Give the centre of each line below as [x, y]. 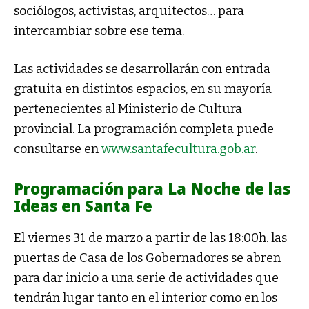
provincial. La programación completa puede [144, 129]
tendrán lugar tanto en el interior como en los [146, 298]
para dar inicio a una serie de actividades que [146, 278]
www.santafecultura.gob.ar [178, 149]
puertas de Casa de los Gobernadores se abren [147, 258]
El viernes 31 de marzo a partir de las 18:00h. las [150, 238]
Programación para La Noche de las [152, 189]
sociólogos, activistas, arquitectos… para [129, 11]
